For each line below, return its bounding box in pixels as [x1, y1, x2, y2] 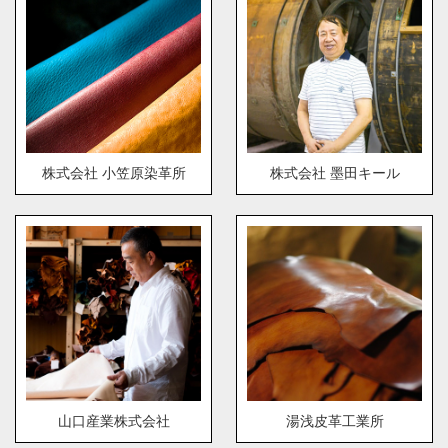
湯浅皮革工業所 [285, 413, 384, 430]
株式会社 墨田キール [269, 165, 400, 182]
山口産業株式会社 [57, 413, 170, 430]
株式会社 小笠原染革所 [41, 165, 186, 182]
